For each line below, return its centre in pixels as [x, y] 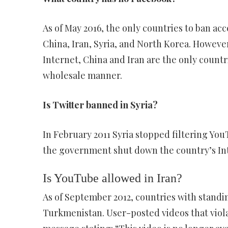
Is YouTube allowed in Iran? [112, 178]
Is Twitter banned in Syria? [100, 105]
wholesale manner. [82, 75]
